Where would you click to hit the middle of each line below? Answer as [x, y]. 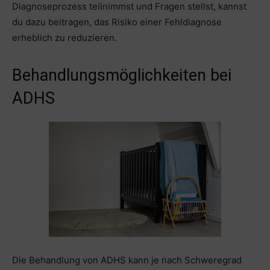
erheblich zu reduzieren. [64, 38]
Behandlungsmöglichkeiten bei [122, 76]
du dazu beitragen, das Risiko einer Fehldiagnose [117, 22]
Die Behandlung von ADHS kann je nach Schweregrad [127, 260]
